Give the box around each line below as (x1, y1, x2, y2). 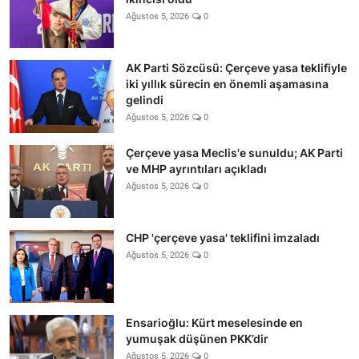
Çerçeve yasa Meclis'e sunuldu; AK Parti (126, 145, 343, 159)
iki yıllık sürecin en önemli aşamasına (126, 76, 329, 91)
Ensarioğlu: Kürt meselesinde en (126, 315, 303, 329)
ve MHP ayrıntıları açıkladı (126, 161, 267, 175)
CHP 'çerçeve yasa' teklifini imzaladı (126, 230, 320, 244)
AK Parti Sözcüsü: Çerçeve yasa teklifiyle (126, 60, 347, 75)
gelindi (126, 92, 163, 107)
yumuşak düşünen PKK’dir (126, 331, 268, 345)
